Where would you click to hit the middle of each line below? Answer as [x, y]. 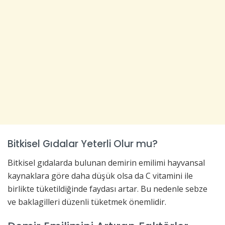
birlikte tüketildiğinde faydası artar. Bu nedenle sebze [107, 189]
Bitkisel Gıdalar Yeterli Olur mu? [83, 144]
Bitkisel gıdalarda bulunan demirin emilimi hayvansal [106, 162]
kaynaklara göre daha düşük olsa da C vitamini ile [100, 176]
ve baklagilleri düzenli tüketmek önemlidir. [87, 202]
